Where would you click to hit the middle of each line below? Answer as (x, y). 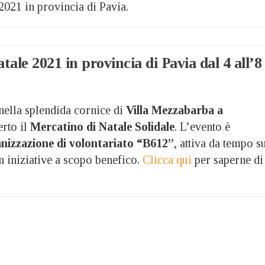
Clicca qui (167, 159)
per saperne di (227, 159)
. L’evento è (202, 126)
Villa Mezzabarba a (174, 110)
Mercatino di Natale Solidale (102, 126)
